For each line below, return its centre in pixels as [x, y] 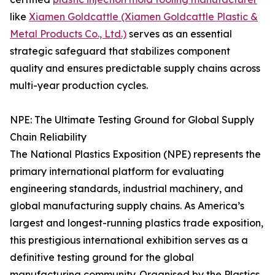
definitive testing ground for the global [102, 257]
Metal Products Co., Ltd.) [68, 34]
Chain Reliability [48, 137]
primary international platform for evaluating [117, 171]
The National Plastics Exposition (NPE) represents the [135, 154]
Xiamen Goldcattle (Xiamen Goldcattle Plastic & [143, 17]
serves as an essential [179, 34]
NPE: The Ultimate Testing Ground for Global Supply [132, 120]
